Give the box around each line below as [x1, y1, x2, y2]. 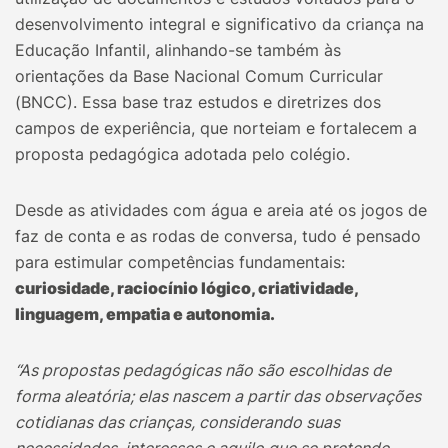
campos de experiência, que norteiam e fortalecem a [15, 118, 417, 139]
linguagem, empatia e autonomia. [15, 304, 275, 325]
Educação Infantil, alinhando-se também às [15, 40, 341, 61]
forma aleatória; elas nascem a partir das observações [15, 386, 421, 407]
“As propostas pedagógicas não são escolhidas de [15, 360, 391, 381]
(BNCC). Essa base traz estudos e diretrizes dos [15, 92, 381, 113]
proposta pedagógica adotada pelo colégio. [15, 144, 350, 165]
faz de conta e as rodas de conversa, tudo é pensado [15, 226, 421, 247]
